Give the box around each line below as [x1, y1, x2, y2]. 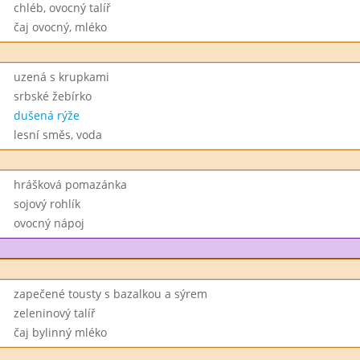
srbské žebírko [13, 88, 92, 104]
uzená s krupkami [13, 69, 109, 84]
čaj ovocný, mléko [13, 19, 107, 35]
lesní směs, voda [13, 127, 102, 142]
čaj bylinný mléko [13, 325, 107, 340]
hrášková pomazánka [13, 177, 127, 192]
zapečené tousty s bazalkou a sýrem [13, 286, 207, 301]
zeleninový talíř [13, 305, 96, 321]
